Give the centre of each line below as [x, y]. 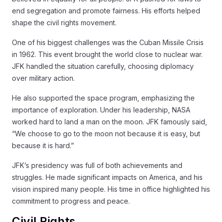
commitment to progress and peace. [71, 201]
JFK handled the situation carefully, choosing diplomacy [103, 66]
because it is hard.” [43, 145]
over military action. [43, 78]
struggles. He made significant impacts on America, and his [107, 177]
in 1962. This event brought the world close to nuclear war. [107, 54]
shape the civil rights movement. [64, 23]
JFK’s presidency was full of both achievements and [97, 165]
